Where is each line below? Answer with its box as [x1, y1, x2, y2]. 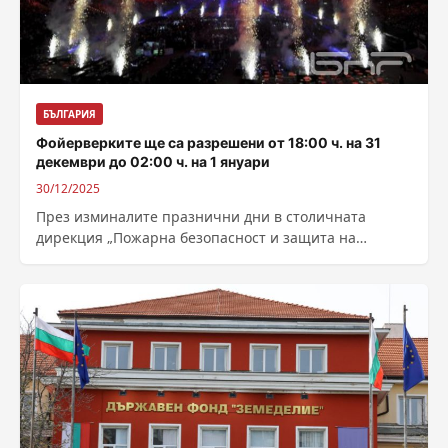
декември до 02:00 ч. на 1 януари [36, 153, 270, 171]
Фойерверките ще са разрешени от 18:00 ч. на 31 [36, 134, 381, 152]
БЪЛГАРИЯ [43, 107, 96, 122]
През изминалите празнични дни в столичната [36, 207, 366, 227]
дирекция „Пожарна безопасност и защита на [36, 228, 356, 248]
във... [36, 270, 74, 290]
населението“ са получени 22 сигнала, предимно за [36, 249, 396, 269]
